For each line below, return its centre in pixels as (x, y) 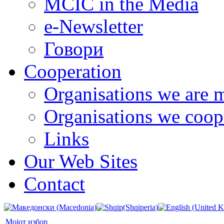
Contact (54, 183)
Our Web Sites (81, 161)
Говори (74, 48)
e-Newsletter (93, 26)
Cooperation (73, 71)
